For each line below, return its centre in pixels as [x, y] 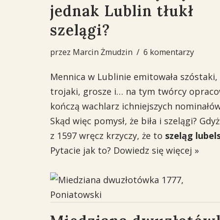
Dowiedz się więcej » [156, 150]
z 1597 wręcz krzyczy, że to [108, 136]
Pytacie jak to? [82, 150]
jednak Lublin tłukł [122, 11]
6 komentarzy [169, 52]
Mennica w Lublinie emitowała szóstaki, [134, 77]
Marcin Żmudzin [103, 52]
